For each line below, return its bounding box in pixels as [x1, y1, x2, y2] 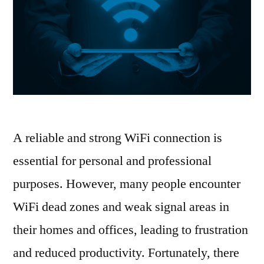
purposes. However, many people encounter [13, 176, 240, 193]
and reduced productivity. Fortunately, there [13, 245, 239, 262]
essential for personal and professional [13, 153, 212, 170]
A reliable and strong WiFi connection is [13, 130, 222, 147]
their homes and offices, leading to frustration [13, 222, 248, 239]
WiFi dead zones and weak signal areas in [13, 199, 229, 216]
